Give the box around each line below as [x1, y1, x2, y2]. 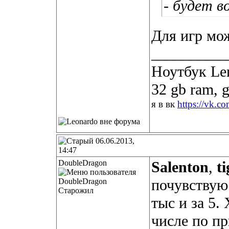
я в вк [151, 99, 177, 109]
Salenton [151, 158, 209, 176]
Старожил [58, 186, 94, 195]
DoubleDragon [58, 158, 107, 167]
